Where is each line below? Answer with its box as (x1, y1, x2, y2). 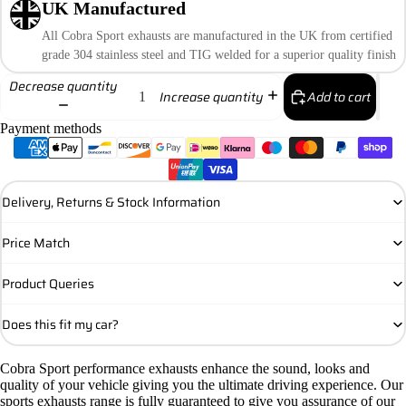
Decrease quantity (8, 76, 118, 97)
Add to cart (307, 86, 371, 107)
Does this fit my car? (2, 314, 119, 334)
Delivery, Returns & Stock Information (2, 191, 220, 212)
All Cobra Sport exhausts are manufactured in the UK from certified (42, 28, 392, 43)
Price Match (2, 232, 70, 253)
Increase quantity (159, 86, 264, 107)
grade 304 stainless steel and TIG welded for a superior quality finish (42, 47, 396, 62)
